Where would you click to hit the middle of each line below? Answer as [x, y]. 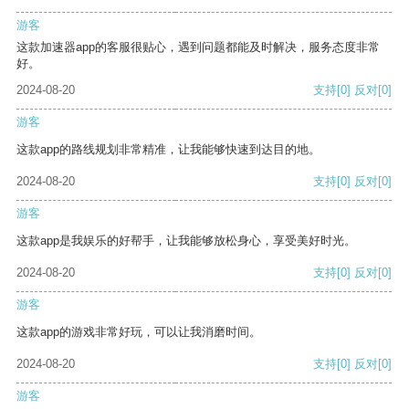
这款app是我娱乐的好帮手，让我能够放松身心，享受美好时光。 [186, 241]
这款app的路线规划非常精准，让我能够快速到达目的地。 [168, 150]
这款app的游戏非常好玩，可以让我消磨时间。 [139, 332]
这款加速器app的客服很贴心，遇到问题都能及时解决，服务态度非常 [198, 47]
